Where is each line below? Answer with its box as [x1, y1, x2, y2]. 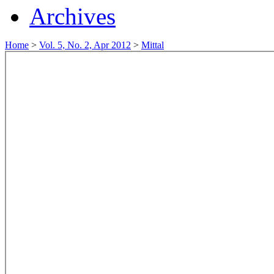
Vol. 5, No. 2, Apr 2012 [39, 39, 131, 50]
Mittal [141, 39, 164, 50]
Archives [29, 2, 116, 29]
